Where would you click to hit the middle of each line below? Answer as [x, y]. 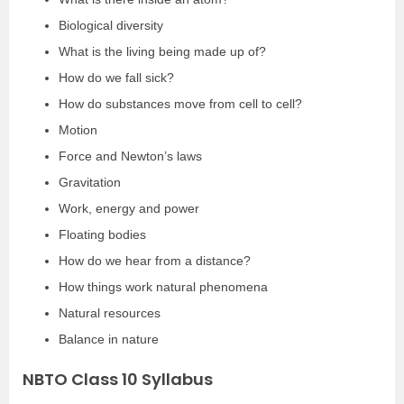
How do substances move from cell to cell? [180, 104]
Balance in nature [109, 339]
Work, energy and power [129, 208]
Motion [78, 130]
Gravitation [90, 182]
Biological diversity [111, 25]
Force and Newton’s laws [130, 156]
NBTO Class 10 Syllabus [118, 379]
